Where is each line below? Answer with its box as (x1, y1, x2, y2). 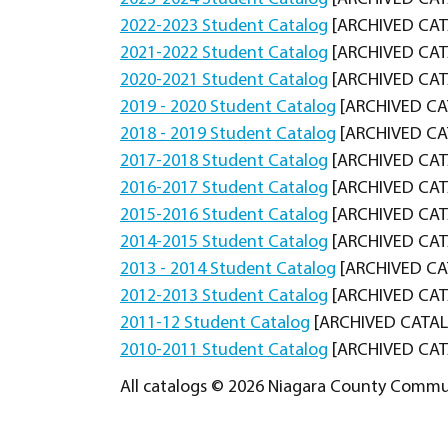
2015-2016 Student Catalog (120, 206, 328, 225)
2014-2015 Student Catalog (120, 233, 328, 252)
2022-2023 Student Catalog (120, 17, 328, 36)
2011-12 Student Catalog (120, 314, 310, 333)
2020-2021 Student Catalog (120, 71, 328, 90)
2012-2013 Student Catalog (120, 287, 328, 306)
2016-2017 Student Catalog (120, 179, 328, 198)
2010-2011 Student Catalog (120, 341, 328, 360)
